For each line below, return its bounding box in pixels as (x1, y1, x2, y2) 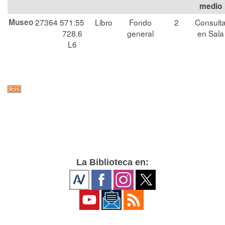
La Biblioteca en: (76, 157, 149, 167)
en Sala (197, 28, 224, 39)
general (127, 28, 154, 39)
